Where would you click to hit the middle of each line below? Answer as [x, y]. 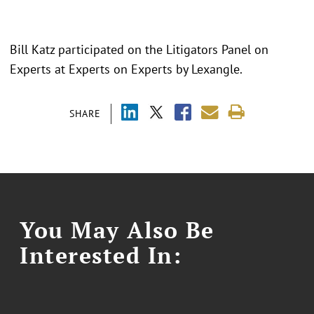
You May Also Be [117, 230]
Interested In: [101, 255]
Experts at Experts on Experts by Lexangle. [126, 69]
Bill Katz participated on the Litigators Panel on [139, 50]
